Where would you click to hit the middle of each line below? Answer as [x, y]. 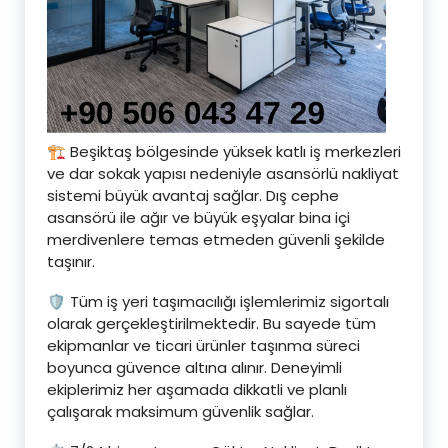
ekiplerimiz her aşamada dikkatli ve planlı [197, 389]
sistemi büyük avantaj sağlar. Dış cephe [193, 195]
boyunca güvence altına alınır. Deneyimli [194, 367]
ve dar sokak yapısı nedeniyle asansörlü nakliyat [223, 173]
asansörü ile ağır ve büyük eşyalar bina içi [198, 217]
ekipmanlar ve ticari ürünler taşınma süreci [203, 345]
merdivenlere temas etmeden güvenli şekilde [216, 239]
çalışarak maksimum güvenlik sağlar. [180, 411]
